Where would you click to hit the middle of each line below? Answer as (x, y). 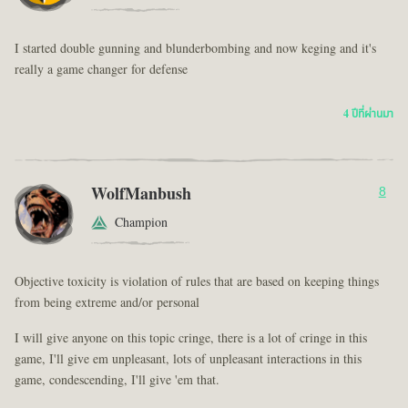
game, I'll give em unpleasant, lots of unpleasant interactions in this (188, 359)
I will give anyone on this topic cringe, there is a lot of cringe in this (191, 338)
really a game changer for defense (101, 69)
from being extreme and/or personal (107, 302)
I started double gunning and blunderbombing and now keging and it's (195, 48)
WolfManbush (141, 194)
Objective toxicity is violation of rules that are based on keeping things (197, 281)
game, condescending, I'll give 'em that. (117, 380)
